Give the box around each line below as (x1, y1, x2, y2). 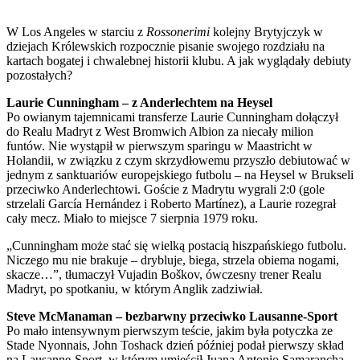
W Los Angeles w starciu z (6, 24, 146, 39)
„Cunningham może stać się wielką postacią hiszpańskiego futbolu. (6, 238, 346, 252)
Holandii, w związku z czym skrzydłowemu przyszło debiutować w (6, 153, 350, 167)
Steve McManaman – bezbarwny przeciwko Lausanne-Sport (6, 309, 337, 323)
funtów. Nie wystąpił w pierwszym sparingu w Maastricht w (6, 138, 313, 153)
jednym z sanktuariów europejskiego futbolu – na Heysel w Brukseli (6, 167, 354, 182)
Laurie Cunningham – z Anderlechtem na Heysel (6, 95, 272, 109)
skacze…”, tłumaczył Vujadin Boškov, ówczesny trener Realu (6, 267, 321, 281)
